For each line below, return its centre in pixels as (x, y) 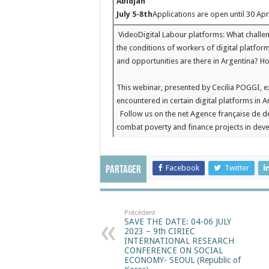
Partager (123, 170)
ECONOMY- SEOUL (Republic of (183, 260)
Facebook (183, 168)
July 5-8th (135, 14)
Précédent (140, 213)
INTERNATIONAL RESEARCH (179, 240)
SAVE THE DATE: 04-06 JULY (178, 221)
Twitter (237, 168)
